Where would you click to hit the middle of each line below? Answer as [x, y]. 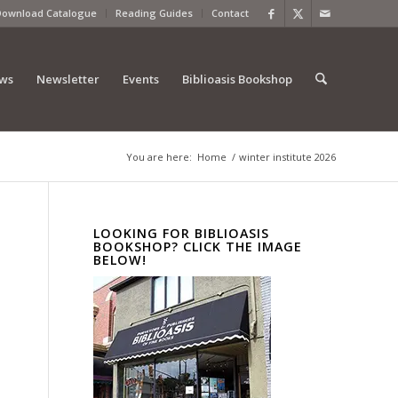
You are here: [159, 157]
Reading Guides [154, 13]
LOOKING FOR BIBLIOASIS [182, 233]
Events [140, 79]
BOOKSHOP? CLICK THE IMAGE [198, 247]
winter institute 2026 [287, 157]
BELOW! [120, 260]
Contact [230, 13]
